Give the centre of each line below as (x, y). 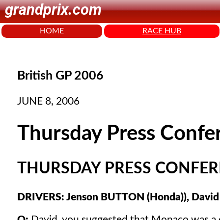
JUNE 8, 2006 (48, 102)
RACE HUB (162, 31)
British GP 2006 (60, 76)
